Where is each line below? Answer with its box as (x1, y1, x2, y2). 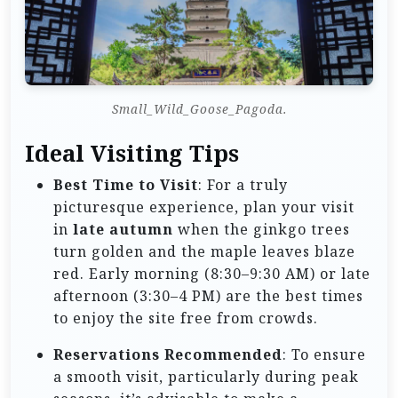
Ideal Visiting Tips (25, 139, 239, 169)
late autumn (73, 219, 173, 240)
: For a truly (198, 175, 288, 195)
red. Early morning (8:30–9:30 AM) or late (53, 264, 370, 284)
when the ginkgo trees (173, 219, 350, 240)
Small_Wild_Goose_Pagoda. (111, 100, 287, 118)
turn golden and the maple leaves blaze (53, 242, 355, 262)
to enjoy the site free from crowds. (53, 308, 318, 329)
